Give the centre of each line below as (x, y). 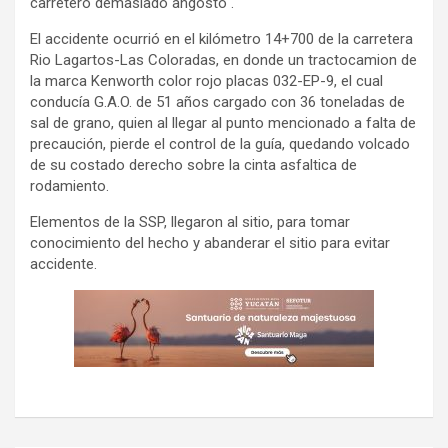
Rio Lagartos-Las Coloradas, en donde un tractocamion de (223, 59)
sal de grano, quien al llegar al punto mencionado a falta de (223, 122)
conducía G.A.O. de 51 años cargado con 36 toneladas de (217, 101)
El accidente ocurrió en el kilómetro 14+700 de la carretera (221, 38)
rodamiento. (69, 185)
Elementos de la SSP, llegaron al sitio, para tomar (190, 221)
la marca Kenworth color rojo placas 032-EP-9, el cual (206, 80)
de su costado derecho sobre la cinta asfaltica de (193, 164)
